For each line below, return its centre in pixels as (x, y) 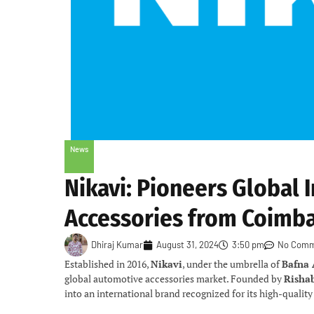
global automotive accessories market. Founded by (174, 279)
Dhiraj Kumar (117, 245)
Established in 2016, (108, 264)
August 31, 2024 (187, 245)
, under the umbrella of (232, 264)
